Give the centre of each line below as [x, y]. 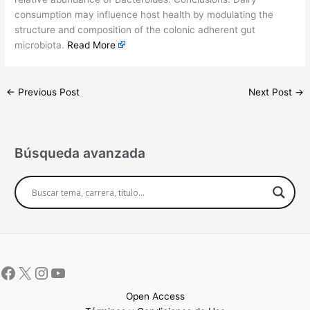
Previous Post [48, 92]
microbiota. [41, 45]
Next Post [271, 92]
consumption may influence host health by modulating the [144, 14]
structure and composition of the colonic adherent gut [135, 29]
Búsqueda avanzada [80, 153]
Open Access [155, 296]
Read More [92, 45]
